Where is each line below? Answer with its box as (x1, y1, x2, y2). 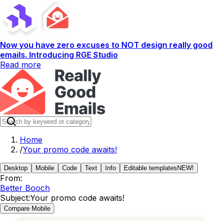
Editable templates (124, 164, 177, 172)
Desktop (4, 164, 28, 172)
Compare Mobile (4, 205, 50, 212)
